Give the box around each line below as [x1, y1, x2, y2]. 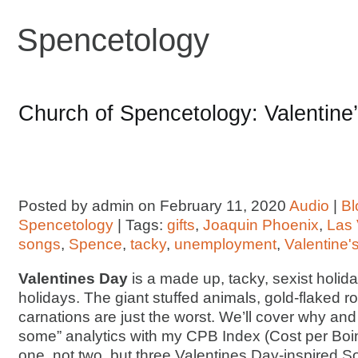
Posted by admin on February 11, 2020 [18, 197, 289, 214]
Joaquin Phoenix [203, 217, 319, 233]
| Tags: [113, 217, 167, 233]
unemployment [174, 236, 276, 253]
